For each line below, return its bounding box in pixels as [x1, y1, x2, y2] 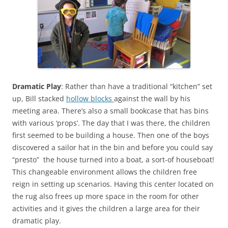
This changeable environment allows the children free [12, 166, 197, 177]
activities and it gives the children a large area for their [12, 203, 200, 213]
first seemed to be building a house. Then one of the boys [12, 130, 209, 140]
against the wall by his [114, 93, 190, 103]
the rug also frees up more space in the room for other [12, 191, 199, 201]
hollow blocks [66, 93, 114, 103]
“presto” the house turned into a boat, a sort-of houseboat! [12, 154, 214, 164]
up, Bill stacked [12, 93, 66, 103]
